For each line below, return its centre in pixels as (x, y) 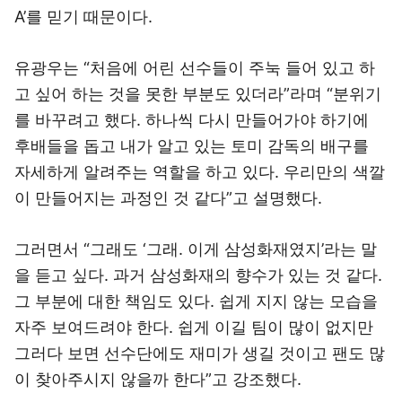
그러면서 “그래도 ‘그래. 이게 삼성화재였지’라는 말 (196, 249)
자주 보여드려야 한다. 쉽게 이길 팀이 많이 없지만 (194, 327)
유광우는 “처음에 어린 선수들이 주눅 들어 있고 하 (195, 68)
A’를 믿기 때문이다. (83, 17)
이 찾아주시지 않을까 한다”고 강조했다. (158, 379)
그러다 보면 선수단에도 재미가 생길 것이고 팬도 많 (200, 353)
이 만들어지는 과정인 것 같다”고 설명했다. (168, 198)
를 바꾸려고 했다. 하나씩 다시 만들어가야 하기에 (192, 120)
